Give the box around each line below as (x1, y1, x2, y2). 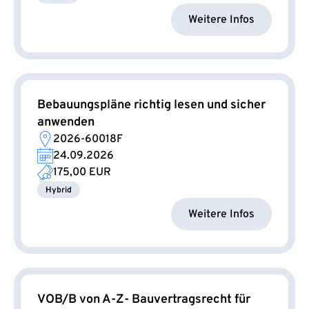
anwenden (37, 114, 94, 131)
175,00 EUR (53, 166, 111, 180)
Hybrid (46, 185, 72, 197)
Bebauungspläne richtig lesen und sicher (37, 97, 266, 114)
